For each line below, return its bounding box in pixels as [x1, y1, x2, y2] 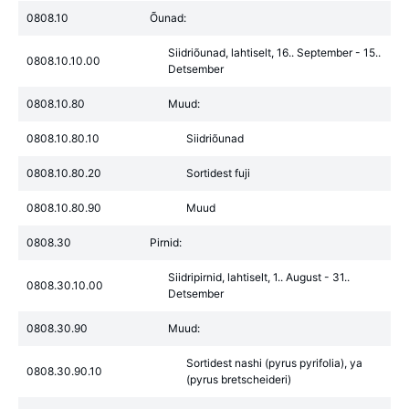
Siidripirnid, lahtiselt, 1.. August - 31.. [168, 270, 350, 284]
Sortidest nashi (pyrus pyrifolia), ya [186, 356, 362, 370]
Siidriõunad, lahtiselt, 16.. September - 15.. [168, 46, 381, 59]
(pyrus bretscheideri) [186, 372, 291, 386]
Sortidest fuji [186, 166, 250, 180]
